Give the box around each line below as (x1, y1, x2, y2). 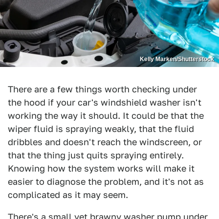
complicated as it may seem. (8, 189, 128, 200)
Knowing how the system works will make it (8, 163, 195, 174)
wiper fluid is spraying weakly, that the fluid (8, 123, 194, 134)
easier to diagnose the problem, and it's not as (8, 176, 204, 187)
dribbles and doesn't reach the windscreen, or (8, 136, 202, 147)
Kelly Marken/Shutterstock (140, 55, 214, 63)
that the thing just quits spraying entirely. (8, 150, 184, 160)
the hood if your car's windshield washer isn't (8, 97, 201, 108)
